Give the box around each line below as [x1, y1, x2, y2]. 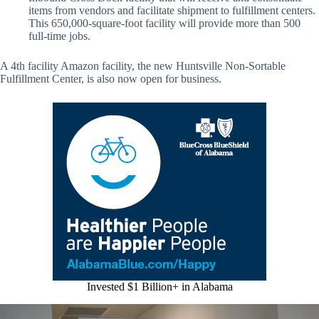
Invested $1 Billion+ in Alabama [86, 280, 233, 293]
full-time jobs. [28, 29, 90, 42]
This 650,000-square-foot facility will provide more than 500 [28, 16, 300, 29]
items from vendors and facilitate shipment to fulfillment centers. [28, 4, 315, 16]
